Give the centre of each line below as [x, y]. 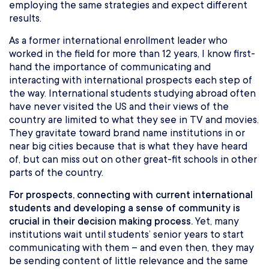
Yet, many [216, 222]
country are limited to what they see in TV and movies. [134, 120]
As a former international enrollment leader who [118, 41]
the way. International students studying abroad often [132, 94]
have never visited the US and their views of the [119, 107]
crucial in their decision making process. [101, 222]
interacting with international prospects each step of [131, 80]
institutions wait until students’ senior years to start [126, 235]
